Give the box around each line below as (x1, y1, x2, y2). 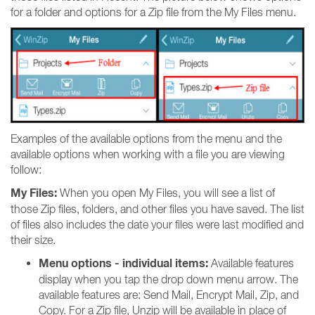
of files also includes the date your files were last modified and (11, 218, 304, 231)
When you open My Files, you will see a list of (57, 186, 275, 199)
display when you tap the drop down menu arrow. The (39, 273, 298, 285)
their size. (11, 233, 56, 246)
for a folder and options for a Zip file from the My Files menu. (11, 6, 296, 18)
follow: (11, 163, 41, 176)
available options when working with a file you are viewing (11, 148, 285, 160)
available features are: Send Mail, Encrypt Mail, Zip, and (39, 288, 299, 301)
